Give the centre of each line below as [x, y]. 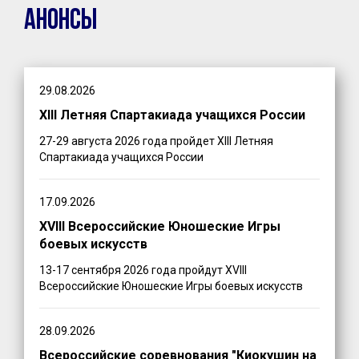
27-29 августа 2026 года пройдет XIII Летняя [157, 141]
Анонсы [61, 21]
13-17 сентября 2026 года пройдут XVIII [143, 270]
